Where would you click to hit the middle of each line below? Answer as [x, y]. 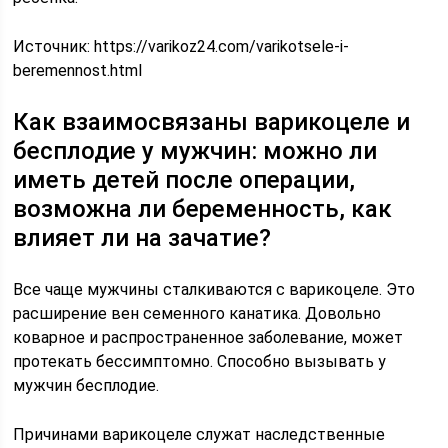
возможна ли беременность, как [203, 209]
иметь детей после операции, [184, 180]
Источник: [54, 46]
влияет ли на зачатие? [142, 238]
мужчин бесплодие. [86, 385]
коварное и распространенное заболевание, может [208, 337]
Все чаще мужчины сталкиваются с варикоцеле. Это [214, 289]
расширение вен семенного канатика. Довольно [197, 313]
